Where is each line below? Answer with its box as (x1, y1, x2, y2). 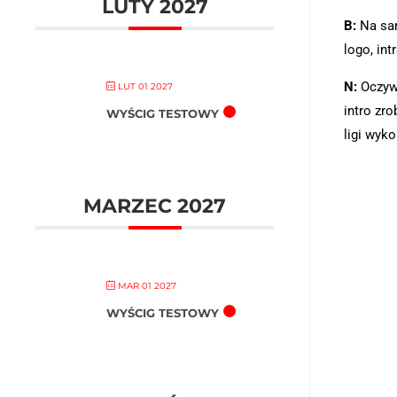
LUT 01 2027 (115, 81, 174, 92)
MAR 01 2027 (115, 280, 177, 292)
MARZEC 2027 (83, 194, 226, 218)
